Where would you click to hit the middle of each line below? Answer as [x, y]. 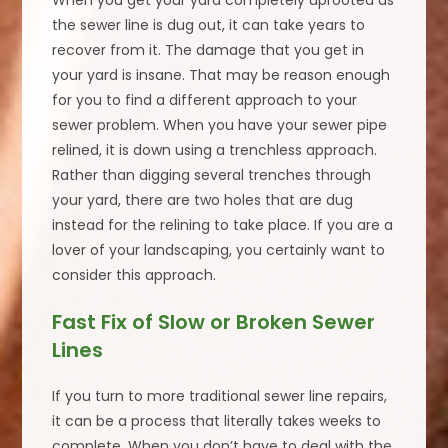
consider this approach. [134, 275]
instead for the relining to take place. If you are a [223, 225]
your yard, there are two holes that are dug [203, 200]
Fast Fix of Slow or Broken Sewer [214, 322]
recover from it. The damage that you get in [208, 50]
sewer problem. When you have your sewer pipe [220, 125]
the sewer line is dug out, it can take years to [209, 25]
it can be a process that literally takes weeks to [217, 421]
